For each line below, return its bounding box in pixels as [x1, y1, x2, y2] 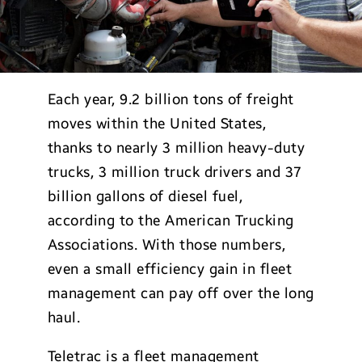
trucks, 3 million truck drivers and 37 [47, 163, 302, 181]
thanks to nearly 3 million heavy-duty [47, 139, 305, 157]
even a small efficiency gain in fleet [47, 260, 293, 278]
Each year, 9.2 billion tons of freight [47, 90, 294, 108]
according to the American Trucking [47, 212, 294, 229]
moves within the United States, [47, 115, 267, 133]
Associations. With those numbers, [47, 236, 286, 254]
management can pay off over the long [47, 284, 314, 302]
